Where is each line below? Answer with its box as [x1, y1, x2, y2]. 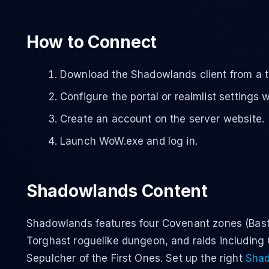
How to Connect [26, 32, 157, 52]
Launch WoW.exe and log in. [60, 135, 198, 147]
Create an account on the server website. [60, 113, 264, 125]
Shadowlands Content [26, 181, 208, 201]
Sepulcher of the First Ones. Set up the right [26, 252, 246, 264]
